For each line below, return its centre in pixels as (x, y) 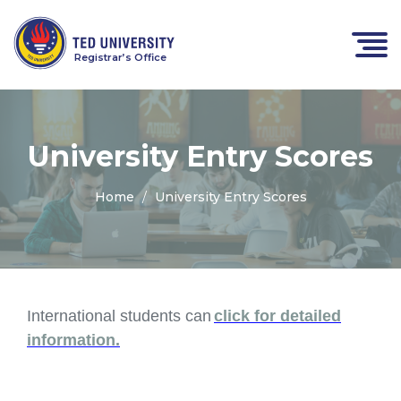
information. (73, 340)
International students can (119, 316)
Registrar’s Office (120, 57)
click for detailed (277, 316)
